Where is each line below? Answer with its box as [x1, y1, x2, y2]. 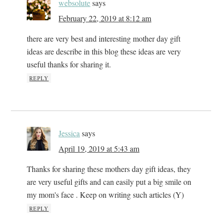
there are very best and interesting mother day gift [27, 33, 181, 44]
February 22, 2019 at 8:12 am [58, 12, 152, 23]
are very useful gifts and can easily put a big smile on [27, 176, 192, 187]
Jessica [58, 127, 80, 138]
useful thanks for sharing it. [27, 58, 111, 69]
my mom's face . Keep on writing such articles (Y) [27, 189, 184, 200]
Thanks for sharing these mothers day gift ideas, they [27, 163, 191, 174]
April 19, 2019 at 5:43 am [58, 143, 140, 154]
